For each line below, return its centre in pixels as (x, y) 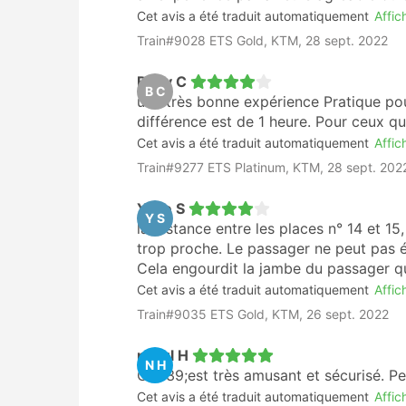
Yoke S (161, 208)
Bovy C (162, 82)
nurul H (163, 355)
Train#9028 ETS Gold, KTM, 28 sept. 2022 (262, 40)
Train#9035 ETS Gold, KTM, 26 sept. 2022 (263, 314)
